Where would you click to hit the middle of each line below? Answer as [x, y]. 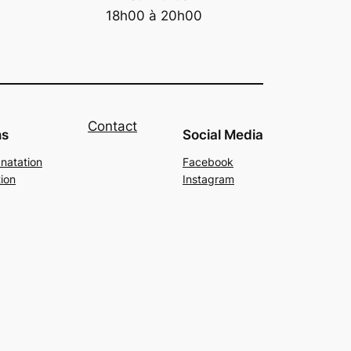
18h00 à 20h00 [154, 15]
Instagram [208, 179]
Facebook [208, 162]
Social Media [223, 135]
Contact [112, 127]
